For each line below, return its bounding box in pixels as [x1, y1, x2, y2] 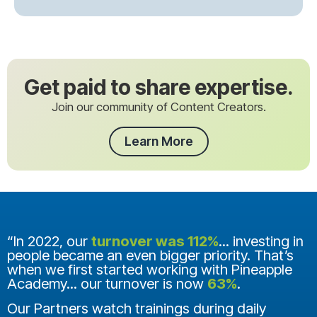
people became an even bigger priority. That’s [7, 246, 294, 265]
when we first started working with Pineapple [7, 260, 292, 279]
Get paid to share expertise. [23, 74, 294, 100]
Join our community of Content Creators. [51, 100, 266, 115]
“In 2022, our [7, 232, 91, 250]
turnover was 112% [91, 232, 219, 250]
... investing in [219, 232, 304, 250]
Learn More [124, 134, 193, 149]
